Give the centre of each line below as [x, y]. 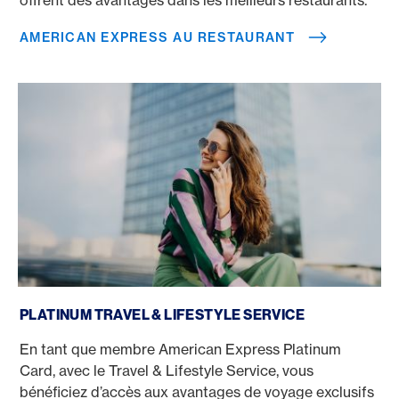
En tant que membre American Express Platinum [180, 349]
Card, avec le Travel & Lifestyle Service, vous [167, 370]
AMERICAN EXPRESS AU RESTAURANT [157, 37]
